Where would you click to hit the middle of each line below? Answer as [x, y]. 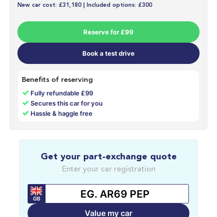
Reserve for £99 [108, 32]
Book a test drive [108, 54]
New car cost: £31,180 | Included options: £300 [85, 6]
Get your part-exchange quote [108, 157]
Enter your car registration [108, 170]
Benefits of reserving [57, 80]
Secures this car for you [67, 103]
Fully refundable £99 [62, 93]
